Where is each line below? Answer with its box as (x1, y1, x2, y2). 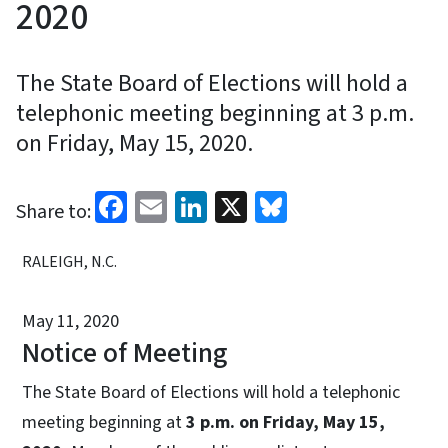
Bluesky (287, 181, 393, 228)
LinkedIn (207, 181, 324, 228)
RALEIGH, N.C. (22, 250, 117, 273)
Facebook (127, 181, 255, 228)
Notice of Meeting (22, 332, 227, 373)
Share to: (16, 197, 91, 226)
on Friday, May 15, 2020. (16, 125, 253, 161)
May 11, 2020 (22, 308, 119, 334)
